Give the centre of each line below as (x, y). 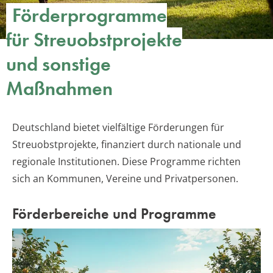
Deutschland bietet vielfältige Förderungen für (118, 128)
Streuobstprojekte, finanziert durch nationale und (127, 145)
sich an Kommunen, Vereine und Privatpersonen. (125, 179)
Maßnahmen (59, 89)
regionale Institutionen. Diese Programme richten (126, 162)
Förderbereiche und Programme (114, 214)
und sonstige (58, 65)
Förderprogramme (90, 16)
